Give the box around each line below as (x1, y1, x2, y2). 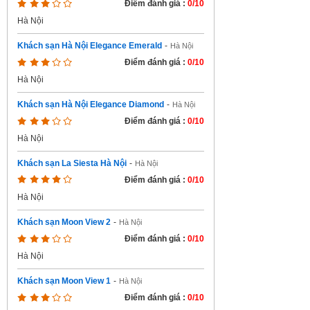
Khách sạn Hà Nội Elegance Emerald (17, 41, 162, 51)
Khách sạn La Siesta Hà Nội (17, 158, 127, 168)
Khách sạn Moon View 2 (17, 217, 111, 227)
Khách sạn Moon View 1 (17, 276, 111, 286)
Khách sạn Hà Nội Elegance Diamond (17, 100, 164, 109)
